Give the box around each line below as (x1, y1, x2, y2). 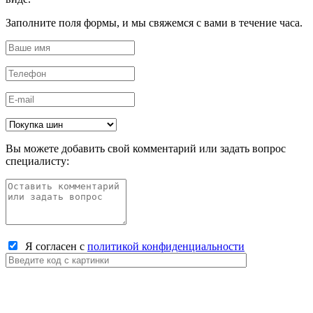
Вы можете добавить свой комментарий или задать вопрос (6, 143, 286, 154)
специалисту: (6, 155, 69, 167)
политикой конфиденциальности (87, 240, 245, 252)
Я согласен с (20, 240, 87, 252)
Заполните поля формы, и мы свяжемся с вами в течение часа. (6, 17, 303, 29)
